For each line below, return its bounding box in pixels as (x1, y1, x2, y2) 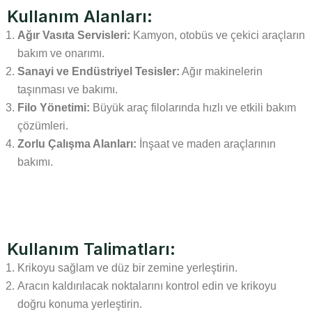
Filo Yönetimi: (17, 102, 90, 114)
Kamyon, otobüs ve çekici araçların (130, 29, 305, 41)
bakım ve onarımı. (17, 47, 104, 59)
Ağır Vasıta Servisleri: (17, 29, 130, 41)
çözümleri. (17, 120, 68, 132)
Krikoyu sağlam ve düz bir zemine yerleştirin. (17, 262, 237, 274)
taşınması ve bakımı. (17, 84, 118, 95)
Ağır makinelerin (180, 65, 263, 77)
